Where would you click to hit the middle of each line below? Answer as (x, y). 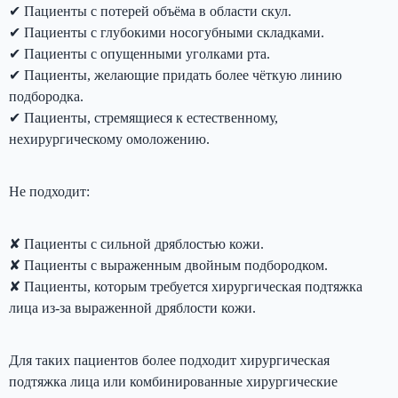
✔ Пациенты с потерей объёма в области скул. (150, 11)
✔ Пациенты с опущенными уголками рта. (139, 53)
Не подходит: (49, 191)
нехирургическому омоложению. (109, 139)
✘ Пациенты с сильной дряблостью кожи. (136, 243)
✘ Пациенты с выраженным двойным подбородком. (168, 265)
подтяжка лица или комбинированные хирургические (173, 381)
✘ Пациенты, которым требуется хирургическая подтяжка (186, 286)
